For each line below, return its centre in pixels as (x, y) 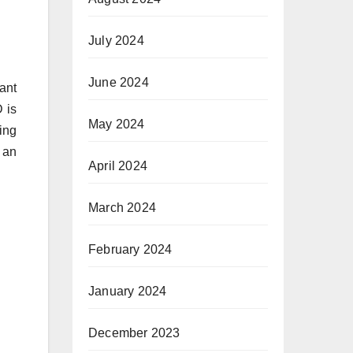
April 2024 (118, 165)
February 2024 (130, 249)
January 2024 (128, 291)
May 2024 (117, 124)
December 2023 (134, 333)
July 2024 (116, 40)
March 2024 (122, 207)
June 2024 (119, 82)
